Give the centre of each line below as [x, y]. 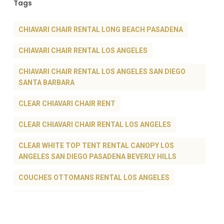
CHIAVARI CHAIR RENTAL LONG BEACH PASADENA [100, 30]
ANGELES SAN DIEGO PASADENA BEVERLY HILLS [97, 157]
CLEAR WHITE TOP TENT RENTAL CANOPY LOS [96, 146]
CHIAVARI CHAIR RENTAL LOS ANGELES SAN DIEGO [102, 72]
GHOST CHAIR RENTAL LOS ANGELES [79, 199]
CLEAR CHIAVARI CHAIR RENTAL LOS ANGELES [94, 125]
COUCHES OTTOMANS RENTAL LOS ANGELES [94, 178]
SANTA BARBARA [46, 83]
